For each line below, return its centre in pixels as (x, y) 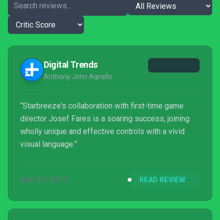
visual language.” (49, 144)
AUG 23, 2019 (43, 180)
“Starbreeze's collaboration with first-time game (102, 106)
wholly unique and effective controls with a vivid (102, 131)
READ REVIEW (162, 180)
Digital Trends (71, 65)
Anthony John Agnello (78, 77)
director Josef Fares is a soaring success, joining (105, 119)
